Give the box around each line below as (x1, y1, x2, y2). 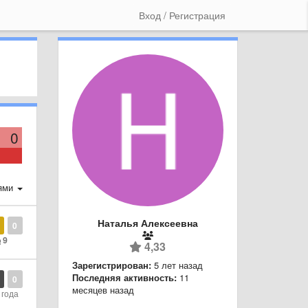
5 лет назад (153, 258, 203, 272)
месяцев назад (71, 283, 134, 296)
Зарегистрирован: (71, 258, 151, 272)
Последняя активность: (71, 270, 177, 284)
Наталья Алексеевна (97, 215, 198, 230)
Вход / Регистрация (139, 8, 225, 22)
